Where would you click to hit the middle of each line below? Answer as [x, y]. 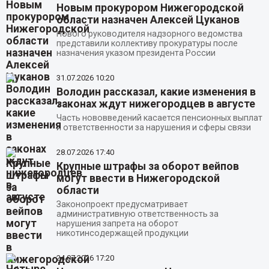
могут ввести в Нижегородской [138, 179]
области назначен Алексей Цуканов [148, 20]
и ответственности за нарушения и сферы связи [153, 128]
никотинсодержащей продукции [122, 233]
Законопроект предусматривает [122, 204]
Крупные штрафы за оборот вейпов [147, 167]
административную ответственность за [137, 214]
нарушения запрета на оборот [117, 224]
